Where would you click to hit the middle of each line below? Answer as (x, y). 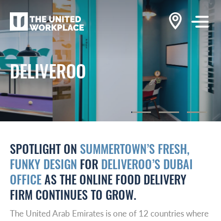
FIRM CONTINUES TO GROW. (73, 194)
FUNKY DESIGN (43, 164)
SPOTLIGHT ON (45, 148)
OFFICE (26, 179)
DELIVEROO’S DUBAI (147, 164)
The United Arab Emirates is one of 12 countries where (109, 213)
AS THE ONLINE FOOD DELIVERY (114, 179)
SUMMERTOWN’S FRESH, (135, 148)
